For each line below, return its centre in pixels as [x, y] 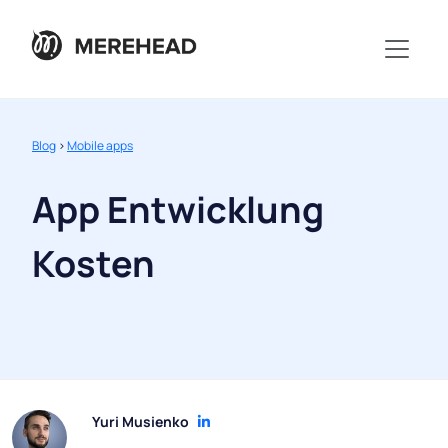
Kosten [93, 264]
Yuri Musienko [140, 422]
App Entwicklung [178, 210]
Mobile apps [100, 146]
